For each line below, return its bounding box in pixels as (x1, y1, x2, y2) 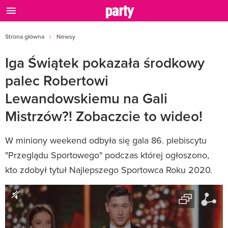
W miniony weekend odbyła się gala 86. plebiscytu (5, 134, 207, 147)
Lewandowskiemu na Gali (5, 88, 167, 108)
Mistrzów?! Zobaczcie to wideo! (5, 106, 203, 126)
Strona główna (5, 32, 44, 41)
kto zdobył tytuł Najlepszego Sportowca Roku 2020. (5, 163, 212, 176)
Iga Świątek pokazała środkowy (5, 52, 205, 73)
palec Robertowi (5, 70, 108, 91)
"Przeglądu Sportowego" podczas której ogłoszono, (5, 149, 209, 161)
